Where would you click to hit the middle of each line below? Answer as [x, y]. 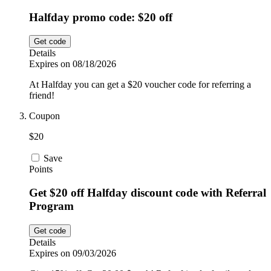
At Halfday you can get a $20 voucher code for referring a [140, 85]
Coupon [44, 116]
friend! [42, 96]
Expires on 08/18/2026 [73, 64]
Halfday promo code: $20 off [101, 17]
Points [41, 169]
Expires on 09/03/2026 [73, 253]
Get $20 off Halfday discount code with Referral [148, 193]
